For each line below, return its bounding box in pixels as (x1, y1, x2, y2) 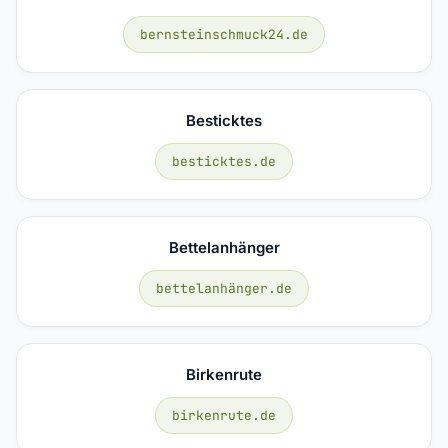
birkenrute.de (172, 406, 276, 424)
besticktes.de (172, 152, 276, 170)
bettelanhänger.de (156, 279, 292, 297)
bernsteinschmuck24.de (140, 25, 308, 43)
